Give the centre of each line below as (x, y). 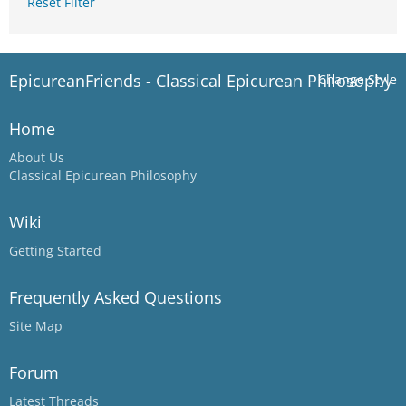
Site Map (36, 326)
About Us (37, 157)
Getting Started (55, 251)
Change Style (358, 79)
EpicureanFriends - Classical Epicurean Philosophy (201, 81)
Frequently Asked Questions (116, 297)
